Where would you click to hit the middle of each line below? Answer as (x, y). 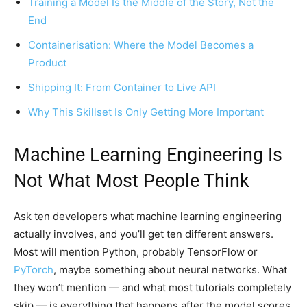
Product (47, 62)
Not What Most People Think (132, 181)
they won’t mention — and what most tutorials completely (152, 287)
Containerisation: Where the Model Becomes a (141, 45)
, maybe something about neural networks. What (170, 269)
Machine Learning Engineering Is (148, 155)
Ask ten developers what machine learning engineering (148, 216)
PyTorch (34, 269)
